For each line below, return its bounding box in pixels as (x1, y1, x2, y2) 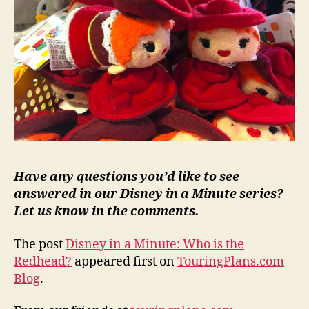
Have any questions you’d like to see (14, 169, 239, 186)
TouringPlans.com (177, 253, 284, 270)
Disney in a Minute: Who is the (66, 236, 244, 252)
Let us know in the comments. (14, 203, 199, 220)
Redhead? (14, 253, 72, 270)
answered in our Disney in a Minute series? (14, 186, 283, 203)
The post (14, 236, 66, 252)
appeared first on (72, 253, 177, 270)
